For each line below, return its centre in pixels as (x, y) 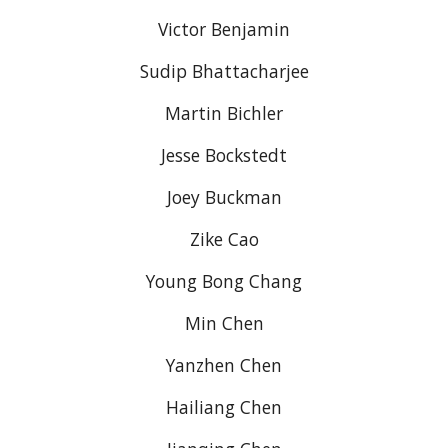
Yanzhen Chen (224, 365)
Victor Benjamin (224, 29)
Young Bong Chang (224, 281)
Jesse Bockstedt (224, 155)
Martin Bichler (224, 113)
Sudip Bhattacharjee (224, 71)
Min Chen (224, 323)
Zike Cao (224, 239)
